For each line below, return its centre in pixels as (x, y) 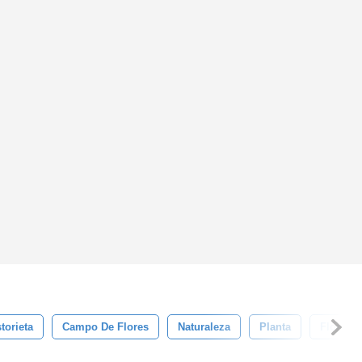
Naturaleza (204, 327)
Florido (338, 327)
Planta (275, 327)
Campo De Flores (105, 327)
